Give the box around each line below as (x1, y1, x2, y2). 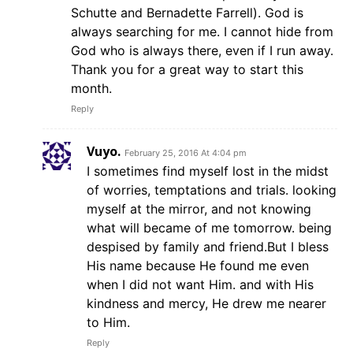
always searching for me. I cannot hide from (71, 24, 333, 40)
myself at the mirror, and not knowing (87, 201, 311, 217)
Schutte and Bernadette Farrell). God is (71, 5, 303, 21)
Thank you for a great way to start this (71, 61, 303, 78)
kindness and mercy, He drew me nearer (87, 295, 326, 312)
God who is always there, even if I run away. (71, 43, 333, 59)
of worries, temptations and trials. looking (87, 182, 336, 199)
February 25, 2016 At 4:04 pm (124, 147, 247, 159)
